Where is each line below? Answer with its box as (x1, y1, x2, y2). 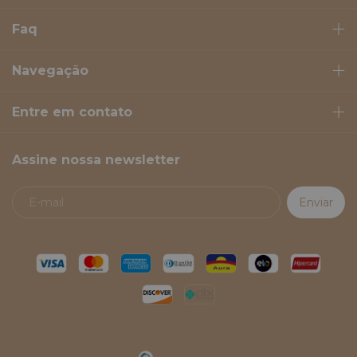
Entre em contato (12, 104, 132, 120)
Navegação (12, 62, 88, 78)
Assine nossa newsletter (12, 151, 180, 167)
